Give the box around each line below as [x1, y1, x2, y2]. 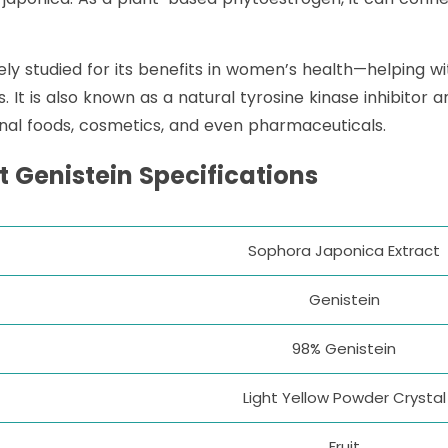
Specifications [133, 159, 318, 193]
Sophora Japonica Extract [248, 240, 440, 262]
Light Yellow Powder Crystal [242, 387, 446, 409]
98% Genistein [292, 338, 396, 360]
